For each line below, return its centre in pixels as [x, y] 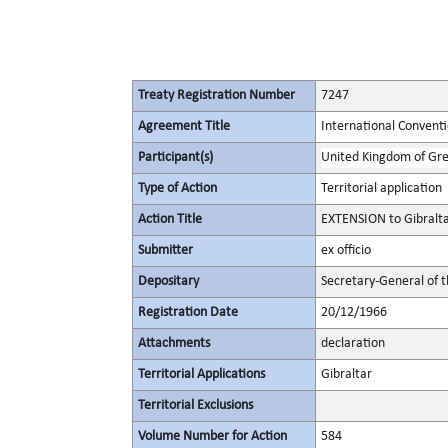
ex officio [346, 250]
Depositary [168, 281]
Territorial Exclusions [195, 405]
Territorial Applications [201, 374]
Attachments [174, 343]
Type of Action [177, 188]
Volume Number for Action [212, 436]
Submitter [165, 250]
